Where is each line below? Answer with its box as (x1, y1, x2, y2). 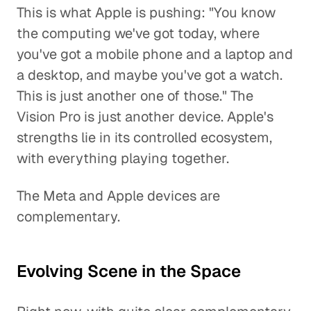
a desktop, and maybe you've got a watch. (17, 66, 283, 84)
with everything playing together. (17, 149, 229, 167)
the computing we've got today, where (17, 24, 260, 42)
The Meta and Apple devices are (17, 187, 220, 205)
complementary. (17, 208, 120, 226)
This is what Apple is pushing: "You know (17, 3, 276, 22)
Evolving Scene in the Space (17, 260, 241, 282)
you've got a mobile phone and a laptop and (17, 45, 293, 63)
